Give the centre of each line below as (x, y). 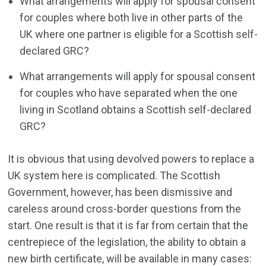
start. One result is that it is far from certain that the (128, 226)
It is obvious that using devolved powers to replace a (131, 159)
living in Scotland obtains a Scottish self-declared (136, 110)
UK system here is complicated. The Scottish (114, 176)
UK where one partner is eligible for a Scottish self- (139, 34)
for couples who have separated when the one (129, 93)
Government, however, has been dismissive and (120, 192)
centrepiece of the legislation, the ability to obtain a (127, 242)
